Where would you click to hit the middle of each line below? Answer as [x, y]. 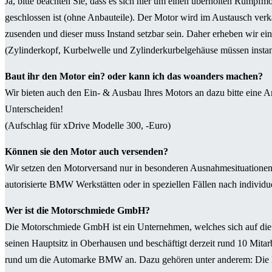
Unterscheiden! [34, 109]
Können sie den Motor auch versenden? [87, 151]
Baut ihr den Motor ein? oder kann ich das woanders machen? [134, 76]
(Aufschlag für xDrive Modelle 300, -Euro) [88, 125]
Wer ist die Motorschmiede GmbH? [77, 210]
